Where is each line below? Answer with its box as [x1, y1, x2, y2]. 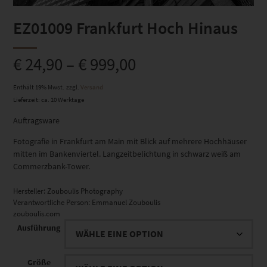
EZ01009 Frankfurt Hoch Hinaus [13, 17, 238, 39]
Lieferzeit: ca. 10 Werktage [13, 95, 85, 104]
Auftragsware [13, 115, 60, 126]
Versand [80, 83, 104, 92]
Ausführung [17, 222, 61, 234]
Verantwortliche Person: [13, 197, 92, 208]
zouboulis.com [13, 209, 61, 219]
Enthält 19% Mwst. [13, 83, 65, 92]
